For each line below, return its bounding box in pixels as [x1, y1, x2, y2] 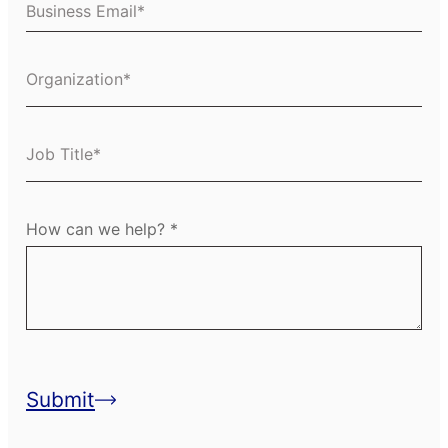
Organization [25, 87, 127, 108]
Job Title [25, 162, 97, 183]
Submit [26, 386, 95, 412]
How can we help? [26, 218, 170, 239]
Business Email [25, 12, 141, 33]
